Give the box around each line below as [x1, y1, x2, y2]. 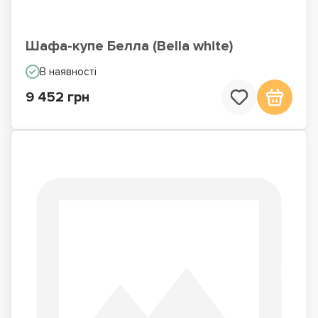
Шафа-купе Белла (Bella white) [26, 38, 233, 55]
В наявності [40, 65, 97, 78]
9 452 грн [26, 89, 89, 106]
